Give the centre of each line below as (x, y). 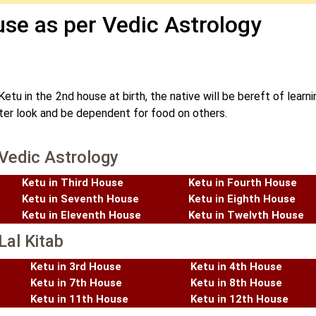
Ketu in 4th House (236, 267)
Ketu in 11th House (79, 299)
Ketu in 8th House (236, 283)
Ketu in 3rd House (76, 267)
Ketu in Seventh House (80, 199)
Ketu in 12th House (239, 299)
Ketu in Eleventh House (81, 215)
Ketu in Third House (73, 183)
